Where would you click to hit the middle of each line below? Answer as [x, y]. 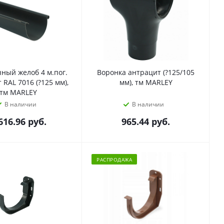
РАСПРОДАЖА [114, 159]
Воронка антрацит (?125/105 [146, 72]
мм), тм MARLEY [146, 82]
